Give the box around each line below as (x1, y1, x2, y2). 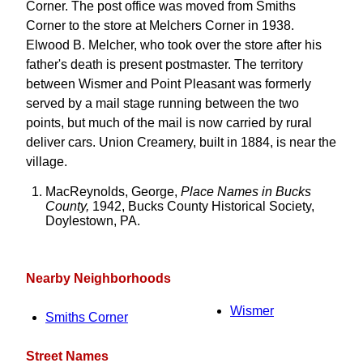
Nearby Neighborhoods (26, 271, 171, 285)
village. (26, 155, 67, 169)
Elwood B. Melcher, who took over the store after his (26, 38, 322, 52)
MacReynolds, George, (45, 185, 181, 199)
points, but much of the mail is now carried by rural (26, 116, 312, 130)
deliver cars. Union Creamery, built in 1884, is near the (26, 135, 336, 149)
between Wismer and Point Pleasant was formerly (26, 77, 311, 91)
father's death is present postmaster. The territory (26, 58, 303, 71)
